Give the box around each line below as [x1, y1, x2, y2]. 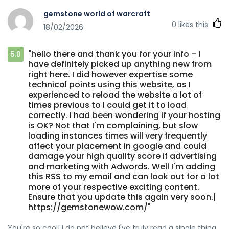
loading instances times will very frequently [28, 129, 207, 142]
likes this [176, 19, 210, 30]
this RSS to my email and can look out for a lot [28, 170, 219, 182]
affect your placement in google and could [28, 140, 207, 152]
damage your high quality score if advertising [28, 150, 217, 162]
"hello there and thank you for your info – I [28, 48, 201, 60]
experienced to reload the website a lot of [28, 88, 202, 101]
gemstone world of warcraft [43, 9, 150, 19]
